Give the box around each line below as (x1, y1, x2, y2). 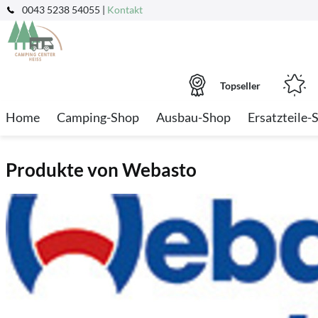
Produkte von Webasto (6, 158, 197, 181)
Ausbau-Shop (156, 109, 231, 125)
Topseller (219, 79, 261, 92)
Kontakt (107, 4, 143, 16)
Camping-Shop (57, 109, 139, 125)
